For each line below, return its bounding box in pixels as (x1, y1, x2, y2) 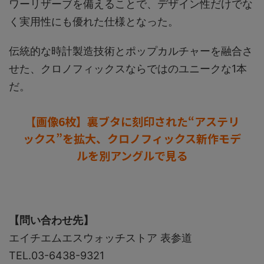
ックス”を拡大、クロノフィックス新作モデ (23, 130, 241, 147)
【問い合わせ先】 (9, 214, 94, 227)
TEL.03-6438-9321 (9, 249, 104, 262)
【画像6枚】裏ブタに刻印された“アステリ (25, 113, 239, 130)
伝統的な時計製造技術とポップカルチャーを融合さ (9, 45, 253, 58)
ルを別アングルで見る (76, 147, 188, 164)
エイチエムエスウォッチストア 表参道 (9, 232, 192, 245)
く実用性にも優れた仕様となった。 (9, 15, 179, 28)
